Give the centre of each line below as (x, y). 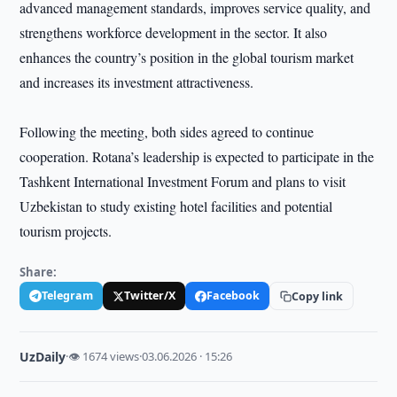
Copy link (318, 296)
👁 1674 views (104, 356)
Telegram (68, 296)
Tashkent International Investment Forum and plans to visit (183, 181)
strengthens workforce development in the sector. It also (174, 32)
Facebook (234, 296)
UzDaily (43, 357)
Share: (39, 272)
